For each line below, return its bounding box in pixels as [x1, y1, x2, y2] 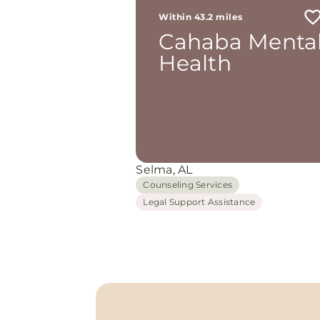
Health [159, 50, 231, 76]
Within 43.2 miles [159, 11, 243, 22]
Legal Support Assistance [143, 196, 256, 207]
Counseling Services [143, 179, 233, 190]
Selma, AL [136, 163, 193, 176]
